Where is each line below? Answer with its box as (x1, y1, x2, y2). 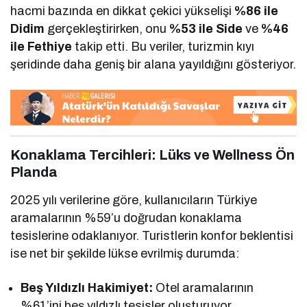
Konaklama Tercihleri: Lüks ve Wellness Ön (10, 147, 295, 162)
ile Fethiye (10, 40, 73, 54)
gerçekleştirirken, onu (45, 22, 170, 36)
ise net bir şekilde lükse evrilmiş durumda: (10, 246, 240, 260)
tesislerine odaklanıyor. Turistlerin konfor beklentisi (10, 228, 294, 243)
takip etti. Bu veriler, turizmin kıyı (72, 40, 255, 54)
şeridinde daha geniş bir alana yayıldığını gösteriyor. (10, 58, 297, 72)
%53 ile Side (169, 22, 243, 36)
